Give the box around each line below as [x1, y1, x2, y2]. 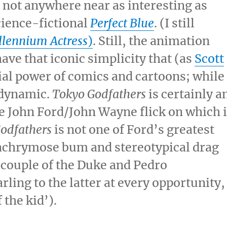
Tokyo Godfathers [52, 87, 146, 101]
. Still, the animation [93, 33, 210, 48]
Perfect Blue [90, 16, 155, 30]
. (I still [154, 16, 195, 30]
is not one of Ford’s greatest [52, 122, 215, 137]
